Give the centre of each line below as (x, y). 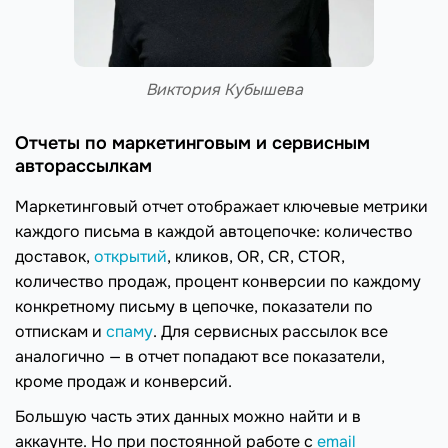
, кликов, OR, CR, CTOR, (256, 256)
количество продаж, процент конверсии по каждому (218, 281)
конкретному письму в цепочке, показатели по (194, 306)
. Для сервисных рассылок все (270, 331)
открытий (130, 256)
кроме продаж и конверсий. (123, 381)
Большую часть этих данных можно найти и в (188, 416)
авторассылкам (83, 166)
